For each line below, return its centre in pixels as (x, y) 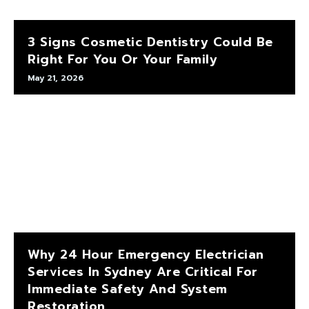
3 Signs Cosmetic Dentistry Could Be (150, 42)
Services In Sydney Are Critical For (143, 271)
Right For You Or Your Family (122, 60)
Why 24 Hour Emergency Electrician (146, 254)
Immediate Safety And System (128, 289)
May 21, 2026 (56, 78)
